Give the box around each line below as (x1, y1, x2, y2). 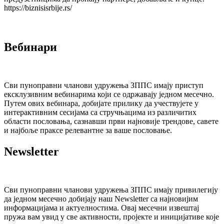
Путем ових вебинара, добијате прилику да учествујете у (4, 99, 198, 108)
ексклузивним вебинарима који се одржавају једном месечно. (4, 90, 214, 99)
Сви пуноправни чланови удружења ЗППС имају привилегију (4, 185, 218, 194)
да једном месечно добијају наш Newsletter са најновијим (4, 194, 198, 203)
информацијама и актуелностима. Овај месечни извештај (4, 203, 199, 212)
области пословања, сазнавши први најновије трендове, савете (4, 117, 218, 126)
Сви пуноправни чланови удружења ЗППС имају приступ (4, 81, 203, 90)
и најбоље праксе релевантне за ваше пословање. (4, 126, 172, 135)
